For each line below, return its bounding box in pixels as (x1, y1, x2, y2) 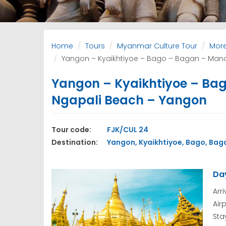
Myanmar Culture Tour (117, 41, 197, 51)
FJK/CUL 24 (106, 125, 148, 135)
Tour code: (51, 125, 93, 135)
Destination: (51, 137, 99, 148)
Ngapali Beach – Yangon (51, 92, 207, 109)
